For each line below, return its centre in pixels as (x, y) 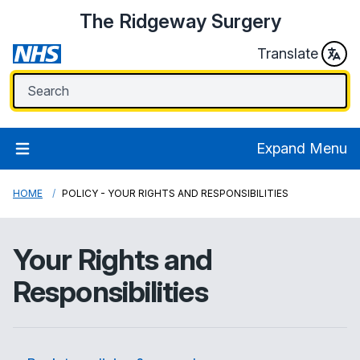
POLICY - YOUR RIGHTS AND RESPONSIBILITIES (175, 193)
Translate (288, 53)
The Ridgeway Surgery (180, 21)
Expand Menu (302, 148)
